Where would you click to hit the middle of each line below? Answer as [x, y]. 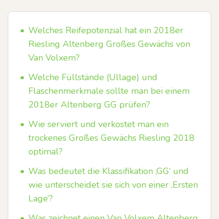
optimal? [45, 152]
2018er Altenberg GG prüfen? [89, 105]
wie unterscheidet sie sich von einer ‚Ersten [113, 185]
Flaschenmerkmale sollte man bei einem [109, 91]
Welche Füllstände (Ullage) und [93, 77]
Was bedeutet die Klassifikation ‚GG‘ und [109, 171]
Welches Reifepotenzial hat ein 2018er [106, 30]
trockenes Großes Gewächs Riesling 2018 [111, 138]
